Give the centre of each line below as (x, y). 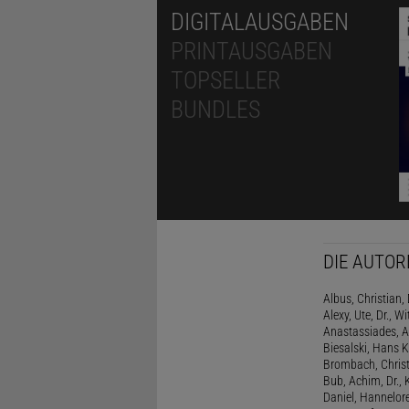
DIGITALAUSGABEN (260, 22)
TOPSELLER (225, 81)
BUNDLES (215, 110)
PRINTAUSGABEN (252, 52)
